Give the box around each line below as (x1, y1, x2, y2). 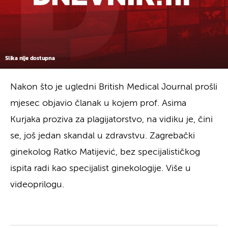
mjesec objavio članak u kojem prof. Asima (10, 98, 186, 108)
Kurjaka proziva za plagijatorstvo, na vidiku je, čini (10, 115, 213, 124)
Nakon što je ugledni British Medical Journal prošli (10, 82, 217, 92)
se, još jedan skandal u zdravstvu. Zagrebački (10, 131, 195, 140)
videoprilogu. (10, 180, 64, 189)
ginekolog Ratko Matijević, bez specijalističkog (10, 147, 200, 157)
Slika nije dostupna (5, 55, 55, 61)
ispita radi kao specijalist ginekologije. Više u (10, 163, 191, 173)
